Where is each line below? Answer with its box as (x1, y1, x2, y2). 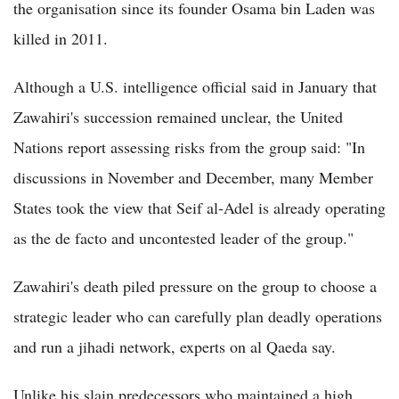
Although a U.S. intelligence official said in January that (13, 76, 377, 98)
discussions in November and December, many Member (13, 167, 373, 189)
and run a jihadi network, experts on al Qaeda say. (13, 336, 336, 358)
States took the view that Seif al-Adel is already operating (13, 197, 386, 219)
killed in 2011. (13, 28, 108, 50)
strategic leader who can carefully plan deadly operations (13, 305, 382, 328)
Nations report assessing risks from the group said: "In (13, 136, 365, 159)
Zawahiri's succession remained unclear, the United (13, 106, 343, 128)
